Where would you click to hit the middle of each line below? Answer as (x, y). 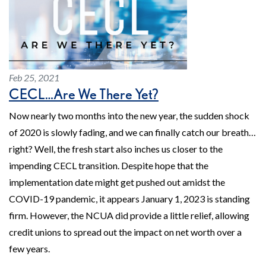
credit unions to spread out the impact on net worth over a (125, 232)
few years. (29, 249)
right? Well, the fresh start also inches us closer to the (116, 149)
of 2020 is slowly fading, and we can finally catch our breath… (132, 132)
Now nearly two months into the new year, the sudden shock (129, 116)
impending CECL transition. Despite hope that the (109, 166)
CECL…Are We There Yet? (84, 94)
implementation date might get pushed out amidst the (117, 182)
